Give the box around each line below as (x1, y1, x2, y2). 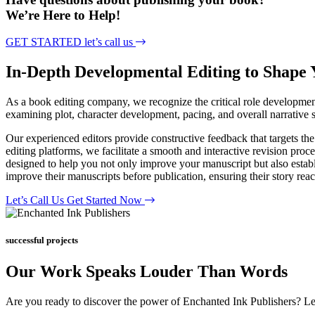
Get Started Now (67, 194, 145, 207)
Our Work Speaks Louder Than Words (6, 262, 288, 281)
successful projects (6, 235, 78, 246)
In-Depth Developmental (6, 63, 187, 82)
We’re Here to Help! (6, 7, 120, 22)
